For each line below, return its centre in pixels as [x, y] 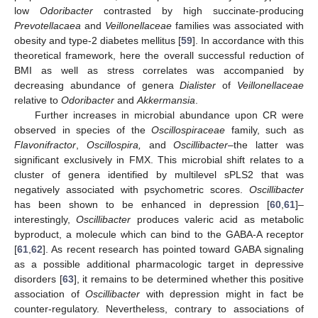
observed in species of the [83, 130]
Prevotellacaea [48, 25]
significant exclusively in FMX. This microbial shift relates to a [159, 159]
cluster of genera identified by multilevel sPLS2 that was [159, 174]
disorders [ [38, 279]
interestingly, [45, 219]
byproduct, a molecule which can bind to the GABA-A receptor [159, 234]
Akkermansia [166, 100]
